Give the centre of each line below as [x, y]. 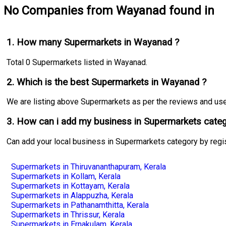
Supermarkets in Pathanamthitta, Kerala [80, 205]
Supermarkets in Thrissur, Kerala [68, 214]
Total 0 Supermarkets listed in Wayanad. [77, 62]
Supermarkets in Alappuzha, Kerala [72, 195]
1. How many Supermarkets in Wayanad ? [93, 43]
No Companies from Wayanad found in [109, 10]
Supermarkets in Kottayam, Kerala [70, 186]
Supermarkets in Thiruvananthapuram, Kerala [88, 166]
